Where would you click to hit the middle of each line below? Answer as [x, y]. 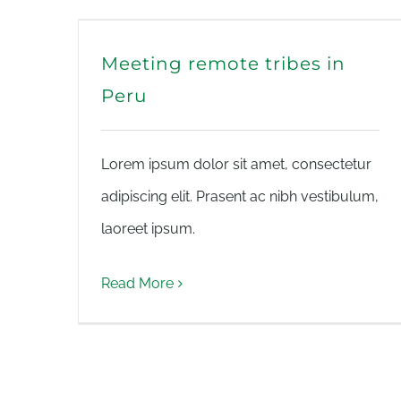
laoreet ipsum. [148, 229]
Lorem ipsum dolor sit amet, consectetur [236, 164]
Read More [137, 283]
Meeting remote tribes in [223, 64]
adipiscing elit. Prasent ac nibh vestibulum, [240, 196]
